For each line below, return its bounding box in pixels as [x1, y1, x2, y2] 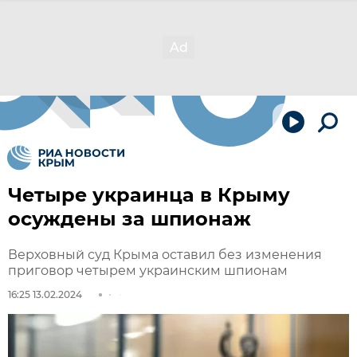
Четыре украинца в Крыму [8, 183, 290, 206]
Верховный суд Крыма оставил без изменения [8, 247, 322, 262]
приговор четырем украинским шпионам [8, 263, 288, 278]
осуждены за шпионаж [8, 207, 251, 230]
